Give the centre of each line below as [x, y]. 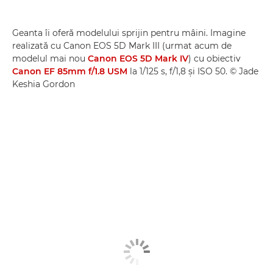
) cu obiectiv [214, 58]
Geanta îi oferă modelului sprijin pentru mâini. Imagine [129, 33]
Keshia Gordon [44, 84]
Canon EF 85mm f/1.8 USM [70, 71]
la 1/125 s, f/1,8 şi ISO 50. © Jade [193, 71]
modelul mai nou [50, 58]
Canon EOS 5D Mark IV [138, 58]
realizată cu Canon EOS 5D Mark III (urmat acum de [122, 46]
